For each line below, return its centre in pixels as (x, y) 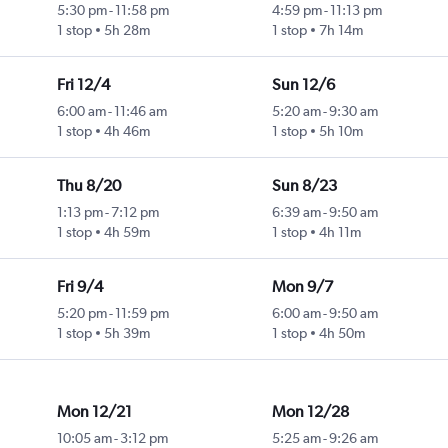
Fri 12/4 (83, 85)
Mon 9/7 (302, 287)
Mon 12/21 (94, 412)
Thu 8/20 (88, 186)
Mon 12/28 (310, 412)
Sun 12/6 (303, 85)
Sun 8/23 (304, 186)
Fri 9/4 (79, 287)
